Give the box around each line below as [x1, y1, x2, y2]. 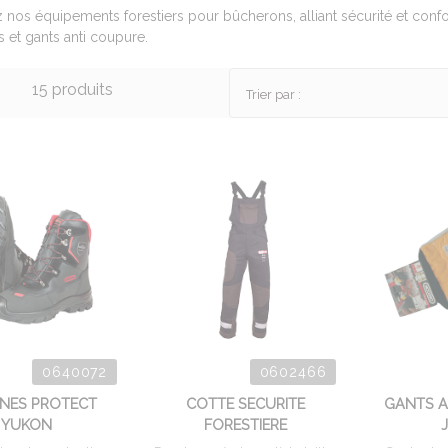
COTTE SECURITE [186, 395, 306, 412]
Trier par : [245, 87, 301, 102]
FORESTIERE [204, 416, 288, 433]
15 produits [32, 80, 114, 99]
